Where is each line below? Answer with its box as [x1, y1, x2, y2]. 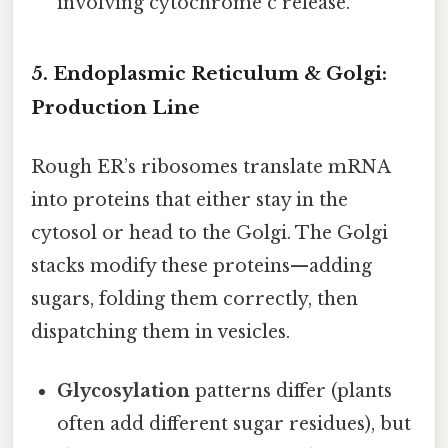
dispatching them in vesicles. [31, 321, 290, 344]
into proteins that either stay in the [31, 189, 348, 212]
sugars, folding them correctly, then [31, 288, 358, 311]
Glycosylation [57, 380, 191, 403]
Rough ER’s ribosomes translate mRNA [31, 156, 390, 179]
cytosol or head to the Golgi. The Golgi [31, 222, 388, 245]
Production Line [31, 95, 200, 119]
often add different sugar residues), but [57, 413, 412, 436]
